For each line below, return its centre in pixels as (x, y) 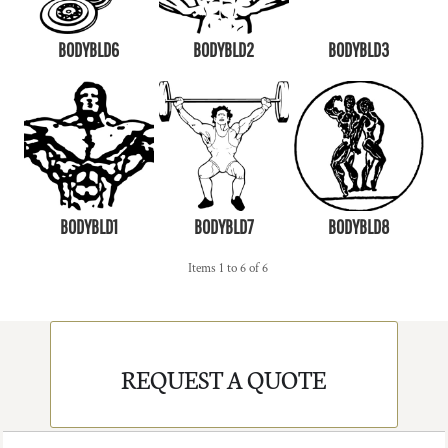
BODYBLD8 (359, 226)
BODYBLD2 (224, 49)
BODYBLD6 (89, 49)
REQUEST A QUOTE (224, 379)
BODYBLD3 (359, 49)
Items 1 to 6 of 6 (228, 268)
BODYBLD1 (88, 226)
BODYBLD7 (223, 226)
